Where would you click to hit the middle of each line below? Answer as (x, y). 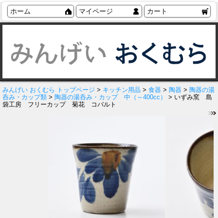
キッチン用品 (122, 90)
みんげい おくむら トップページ (49, 90)
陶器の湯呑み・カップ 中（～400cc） (110, 97)
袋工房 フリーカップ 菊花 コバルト (59, 105)
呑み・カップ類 (25, 97)
